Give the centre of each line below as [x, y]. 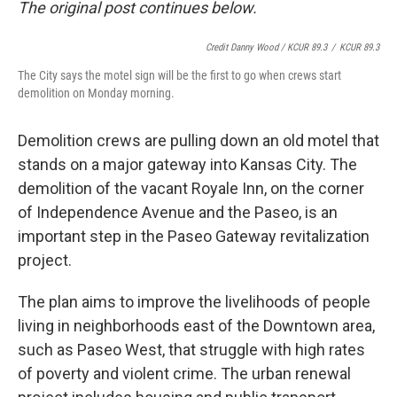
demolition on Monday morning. [96, 93]
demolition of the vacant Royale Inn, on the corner [191, 188]
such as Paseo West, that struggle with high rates [191, 350]
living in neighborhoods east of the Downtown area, [196, 326]
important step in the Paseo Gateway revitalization [194, 236]
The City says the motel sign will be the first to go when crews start [179, 75]
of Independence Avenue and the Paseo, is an [178, 212]
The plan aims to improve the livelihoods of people [194, 302]
